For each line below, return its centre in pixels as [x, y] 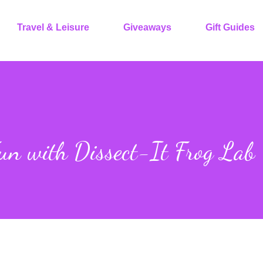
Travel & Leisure [53, 27]
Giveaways [147, 27]
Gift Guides [230, 27]
